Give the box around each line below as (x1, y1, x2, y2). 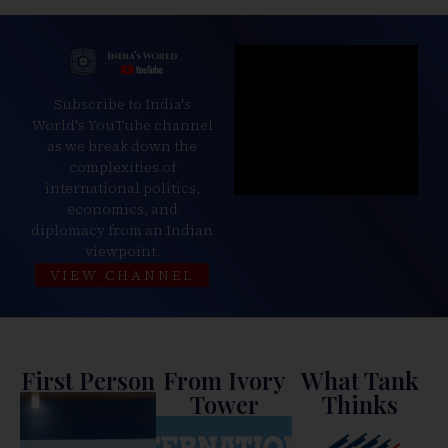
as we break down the (47, 135, 197, 156)
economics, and (66, 198, 178, 219)
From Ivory (162, 363, 286, 396)
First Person (21, 363, 155, 396)
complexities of (68, 156, 176, 177)
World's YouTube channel (31, 114, 213, 135)
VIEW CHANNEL (49, 264, 195, 285)
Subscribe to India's (53, 93, 191, 114)
